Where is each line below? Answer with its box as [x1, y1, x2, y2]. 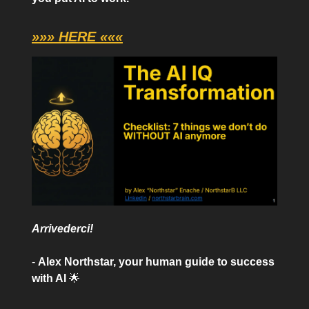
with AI [32, 272, 69, 285]
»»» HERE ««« [32, 29, 123, 45]
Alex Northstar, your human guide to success [38, 256, 275, 268]
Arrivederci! [32, 223, 93, 235]
